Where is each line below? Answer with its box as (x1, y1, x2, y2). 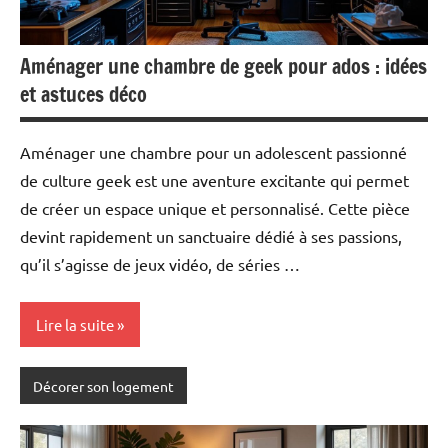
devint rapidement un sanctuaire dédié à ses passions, (20, 226, 402, 247)
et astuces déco (20, 80, 147, 110)
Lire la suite (36, 314, 114, 334)
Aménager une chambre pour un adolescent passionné (20, 142, 407, 163)
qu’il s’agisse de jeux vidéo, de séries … (20, 254, 300, 275)
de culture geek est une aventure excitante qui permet (20, 170, 409, 191)
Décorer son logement (32, 376, 174, 395)
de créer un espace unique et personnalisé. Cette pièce (20, 198, 410, 219)
